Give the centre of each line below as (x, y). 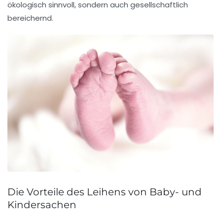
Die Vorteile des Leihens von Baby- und (105, 192)
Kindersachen (42, 205)
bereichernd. (30, 18)
